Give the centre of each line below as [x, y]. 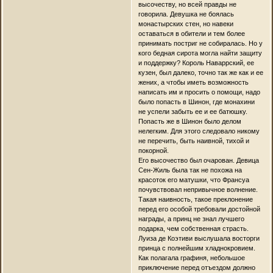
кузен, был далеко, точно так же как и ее [200, 72]
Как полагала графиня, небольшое [191, 257]
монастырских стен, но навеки [186, 23]
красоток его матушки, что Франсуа [193, 179]
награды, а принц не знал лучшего [191, 218]
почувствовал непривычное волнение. [198, 189]
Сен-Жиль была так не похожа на [190, 170]
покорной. [153, 150]
